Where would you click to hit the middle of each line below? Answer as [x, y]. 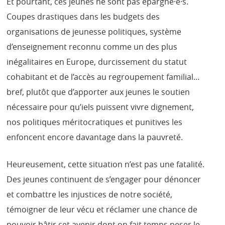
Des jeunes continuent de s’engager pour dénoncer [104, 179]
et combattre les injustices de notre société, [90, 194]
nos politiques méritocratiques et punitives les [95, 122]
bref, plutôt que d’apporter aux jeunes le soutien [98, 92]
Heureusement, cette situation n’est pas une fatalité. [106, 164]
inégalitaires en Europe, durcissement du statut [97, 62]
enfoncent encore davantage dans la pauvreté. [95, 137]
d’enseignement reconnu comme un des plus [92, 46]
